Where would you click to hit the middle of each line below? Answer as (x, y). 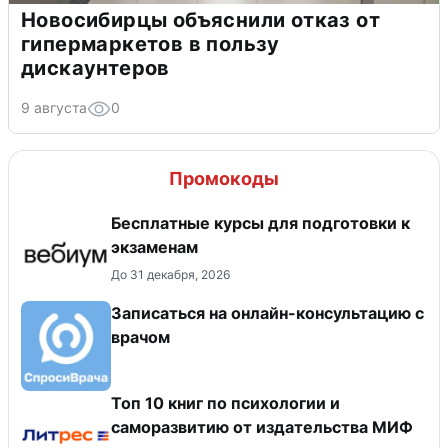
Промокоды (224, 178)
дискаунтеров (95, 67)
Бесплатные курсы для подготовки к (260, 222)
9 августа (54, 107)
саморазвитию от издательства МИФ (262, 426)
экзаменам (154, 246)
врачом (140, 336)
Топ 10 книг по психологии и (225, 402)
